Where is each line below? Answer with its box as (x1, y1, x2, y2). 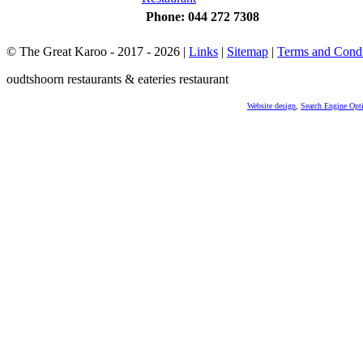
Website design (247, 101, 296, 110)
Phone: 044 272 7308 (146, 9, 259, 23)
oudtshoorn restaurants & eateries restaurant (6, 72, 228, 86)
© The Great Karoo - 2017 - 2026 (6, 45, 183, 58)
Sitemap (227, 45, 268, 58)
